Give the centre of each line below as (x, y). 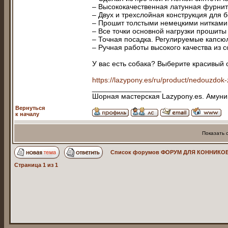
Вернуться (30, 108)
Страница (28, 165)
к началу (27, 114)
